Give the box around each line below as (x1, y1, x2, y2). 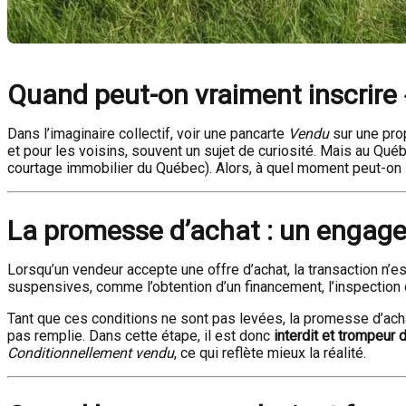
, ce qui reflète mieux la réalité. (174, 344, 366, 362)
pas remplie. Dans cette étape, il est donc (7, 327, 274, 344)
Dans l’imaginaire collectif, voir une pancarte (7, 125, 288, 142)
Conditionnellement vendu (7, 344, 174, 362)
